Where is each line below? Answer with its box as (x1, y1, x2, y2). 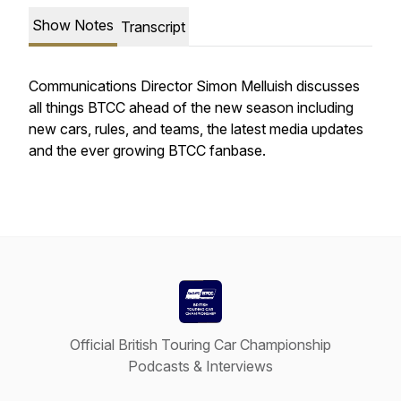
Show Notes (32, 16, 114, 34)
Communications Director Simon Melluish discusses (29, 77, 360, 95)
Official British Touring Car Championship (70, 336, 331, 354)
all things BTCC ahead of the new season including (29, 98, 354, 116)
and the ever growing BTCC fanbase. (29, 141, 266, 159)
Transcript (121, 18, 185, 36)
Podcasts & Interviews (128, 357, 273, 375)
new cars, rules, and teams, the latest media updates (29, 120, 363, 138)
